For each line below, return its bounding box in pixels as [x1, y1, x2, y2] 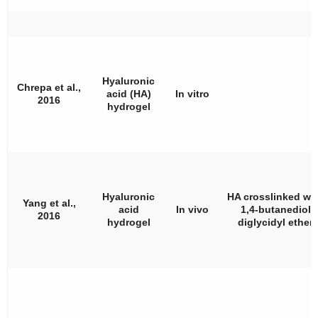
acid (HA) [106, 87, 151, 99]
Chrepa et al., [17, 81, 81, 93]
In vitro [175, 87, 209, 99]
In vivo [175, 203, 209, 215]
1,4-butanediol [240, 203, 311, 215]
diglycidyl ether [238, 216, 313, 228]
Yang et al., [22, 197, 76, 209]
